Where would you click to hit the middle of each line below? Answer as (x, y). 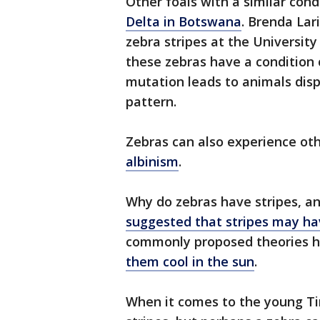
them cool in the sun (190, 261)
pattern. (151, 101)
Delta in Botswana (184, 21)
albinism (152, 161)
